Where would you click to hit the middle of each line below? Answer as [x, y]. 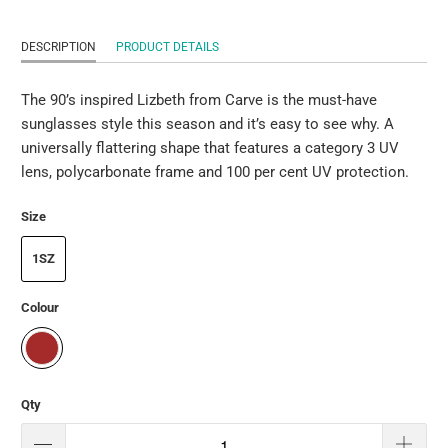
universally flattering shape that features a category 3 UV [210, 147]
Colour [40, 308]
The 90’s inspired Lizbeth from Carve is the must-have [199, 99]
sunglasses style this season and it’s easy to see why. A [208, 123]
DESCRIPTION [59, 46]
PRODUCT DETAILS [168, 46]
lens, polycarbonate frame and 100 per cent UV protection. [215, 171]
